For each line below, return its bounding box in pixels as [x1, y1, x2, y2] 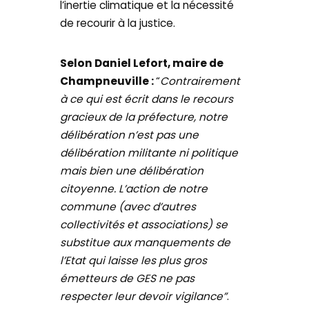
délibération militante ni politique [60, 145, 239, 160]
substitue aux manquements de [60, 235, 231, 250]
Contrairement [160, 73, 241, 88]
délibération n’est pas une [60, 127, 199, 142]
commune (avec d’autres [60, 199, 197, 214]
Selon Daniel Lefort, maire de [60, 55, 224, 70]
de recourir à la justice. [60, 16, 176, 31]
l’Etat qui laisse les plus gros [60, 252, 208, 268]
